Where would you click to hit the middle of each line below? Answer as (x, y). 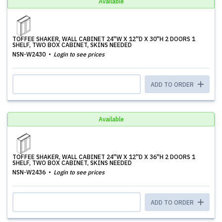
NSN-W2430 (30, 54)
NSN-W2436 (30, 172)
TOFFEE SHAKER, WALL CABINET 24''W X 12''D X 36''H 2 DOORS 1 (104, 157)
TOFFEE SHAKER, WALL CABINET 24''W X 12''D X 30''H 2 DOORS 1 (104, 39)
